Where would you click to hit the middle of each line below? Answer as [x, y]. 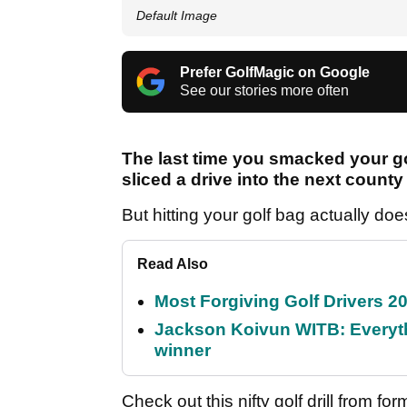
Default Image [177, 16]
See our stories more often [264, 91]
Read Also [173, 264]
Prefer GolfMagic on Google [275, 73]
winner [183, 351]
